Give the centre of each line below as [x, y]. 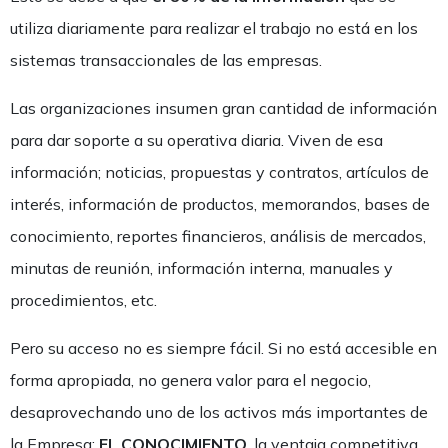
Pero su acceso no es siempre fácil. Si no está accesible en [223, 348]
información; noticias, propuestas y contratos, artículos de [219, 172]
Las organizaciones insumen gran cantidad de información [223, 108]
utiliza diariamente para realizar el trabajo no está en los [214, 28]
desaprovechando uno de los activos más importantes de [219, 412]
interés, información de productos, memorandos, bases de [220, 204]
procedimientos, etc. [83, 300]
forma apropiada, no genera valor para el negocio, [190, 380]
